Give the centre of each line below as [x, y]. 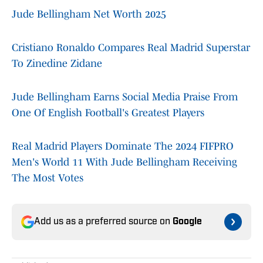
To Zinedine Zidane [57, 64]
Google [187, 222]
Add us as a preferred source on [103, 222]
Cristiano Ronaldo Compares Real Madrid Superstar [131, 48]
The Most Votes [48, 178]
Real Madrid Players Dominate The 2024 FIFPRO [123, 146]
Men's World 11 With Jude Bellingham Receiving [124, 162]
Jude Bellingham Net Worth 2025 [89, 14]
